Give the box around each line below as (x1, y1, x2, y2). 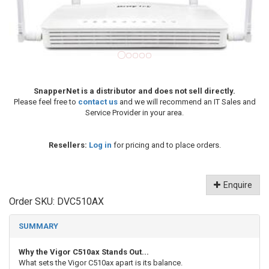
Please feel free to (13, 97, 78, 107)
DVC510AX (57, 196, 104, 208)
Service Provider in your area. (85, 108, 184, 118)
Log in (88, 141, 112, 150)
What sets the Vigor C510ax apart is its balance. (19, 258, 183, 268)
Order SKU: (9, 196, 57, 208)
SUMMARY (19, 222, 58, 231)
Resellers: (48, 141, 87, 150)
